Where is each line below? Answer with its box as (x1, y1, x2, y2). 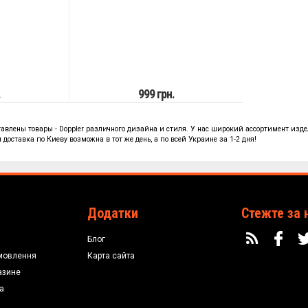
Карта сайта (87, 251, 135, 261)
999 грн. (137, 87, 175, 101)
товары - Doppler (26, 124, 85, 133)
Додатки (87, 205, 139, 221)
